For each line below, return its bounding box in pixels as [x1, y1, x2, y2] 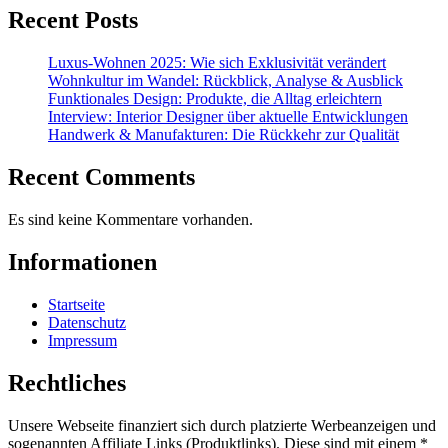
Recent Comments [8, 164, 195, 191]
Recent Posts [8, 7, 138, 34]
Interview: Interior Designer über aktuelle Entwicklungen [48, 108, 408, 126]
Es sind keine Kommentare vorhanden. [8, 210, 253, 228]
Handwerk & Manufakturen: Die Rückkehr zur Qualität [48, 126, 399, 144]
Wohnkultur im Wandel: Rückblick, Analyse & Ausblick [48, 72, 403, 90]
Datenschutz [48, 313, 126, 331]
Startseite [48, 295, 105, 313]
